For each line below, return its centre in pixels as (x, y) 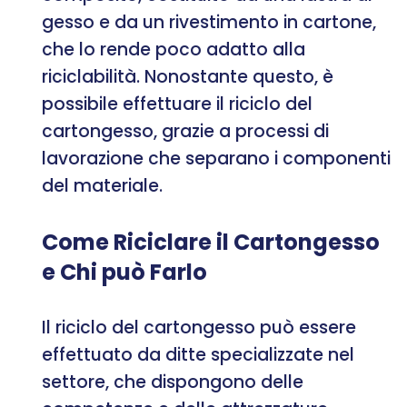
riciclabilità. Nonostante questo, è (188, 76)
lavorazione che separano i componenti (216, 158)
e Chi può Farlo (124, 272)
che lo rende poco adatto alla (174, 49)
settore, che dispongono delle (173, 382)
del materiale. (102, 185)
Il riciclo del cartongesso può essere (199, 327)
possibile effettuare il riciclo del (177, 104)
